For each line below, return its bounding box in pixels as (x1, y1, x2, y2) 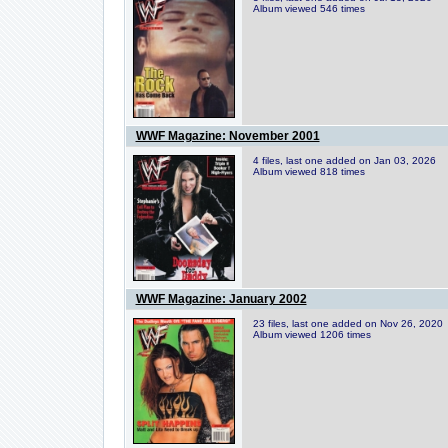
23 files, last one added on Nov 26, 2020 (252, 318, 443, 329)
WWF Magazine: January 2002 (135, 292, 307, 306)
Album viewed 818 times (252, 166, 365, 177)
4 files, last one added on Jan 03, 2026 (252, 155, 436, 166)
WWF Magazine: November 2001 (135, 129, 320, 143)
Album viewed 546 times (252, 3, 365, 14)
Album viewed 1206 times (252, 329, 371, 340)
